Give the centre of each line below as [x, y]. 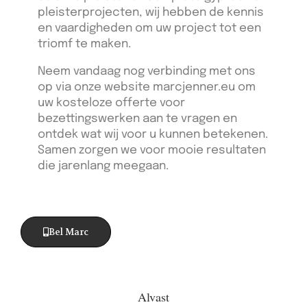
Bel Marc [69, 232]
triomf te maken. [84, 44]
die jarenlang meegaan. [103, 166]
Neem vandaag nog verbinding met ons [147, 71]
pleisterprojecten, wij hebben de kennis [151, 12]
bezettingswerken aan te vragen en [137, 119]
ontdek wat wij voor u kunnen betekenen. [153, 134]
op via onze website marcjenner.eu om [147, 87]
